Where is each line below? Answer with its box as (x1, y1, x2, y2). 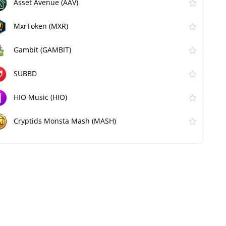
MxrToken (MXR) (14, 21, 68, 31)
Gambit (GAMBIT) (14, 45, 71, 55)
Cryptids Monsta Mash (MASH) (14, 116, 116, 126)
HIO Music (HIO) (14, 92, 67, 102)
